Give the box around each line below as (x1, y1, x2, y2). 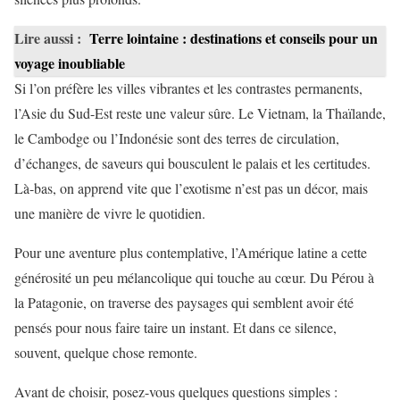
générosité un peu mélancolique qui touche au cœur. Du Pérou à (14, 267, 374, 287)
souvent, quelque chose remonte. (14, 342, 197, 362)
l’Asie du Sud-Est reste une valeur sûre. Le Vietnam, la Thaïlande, (14, 103, 386, 122)
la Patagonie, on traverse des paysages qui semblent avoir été (14, 292, 354, 312)
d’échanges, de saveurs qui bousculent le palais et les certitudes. (14, 153, 371, 172)
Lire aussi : (14, 27, 81, 48)
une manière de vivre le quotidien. (14, 203, 205, 222)
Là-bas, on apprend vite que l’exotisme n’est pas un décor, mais (14, 178, 368, 197)
